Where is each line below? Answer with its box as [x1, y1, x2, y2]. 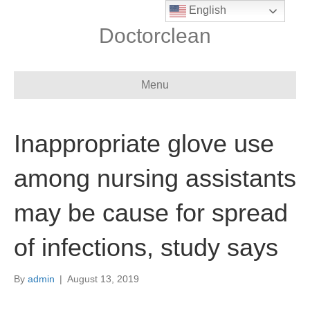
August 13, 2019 [67, 273, 139, 284]
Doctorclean [99, 24, 211, 47]
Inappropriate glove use [14, 129, 274, 158]
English [186, 4, 227, 17]
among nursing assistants [14, 164, 296, 192]
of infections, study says [14, 233, 278, 262]
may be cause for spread [14, 199, 288, 227]
